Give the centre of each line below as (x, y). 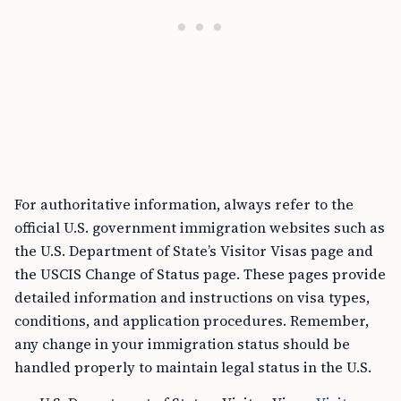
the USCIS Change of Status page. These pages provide (200, 274)
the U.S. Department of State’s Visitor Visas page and (194, 251)
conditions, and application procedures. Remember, (192, 321)
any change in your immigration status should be (182, 344)
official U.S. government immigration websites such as (200, 228)
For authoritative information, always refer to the (184, 205)
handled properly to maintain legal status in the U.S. (193, 367)
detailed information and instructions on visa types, (192, 298)
